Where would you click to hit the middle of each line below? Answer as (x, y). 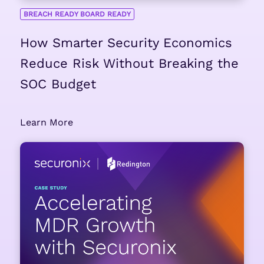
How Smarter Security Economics (126, 43)
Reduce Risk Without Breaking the (129, 64)
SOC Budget (60, 84)
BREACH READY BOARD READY (77, 14)
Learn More (46, 123)
